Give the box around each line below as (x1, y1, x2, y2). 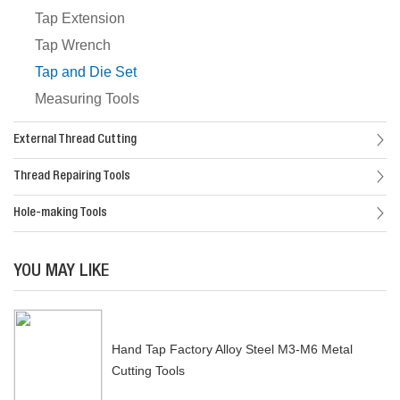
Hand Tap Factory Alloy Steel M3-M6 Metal (112, 342, 353, 357)
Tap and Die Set (35, 64, 137, 80)
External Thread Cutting (13, 134, 137, 147)
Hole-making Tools (13, 207, 107, 221)
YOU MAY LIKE (13, 263, 109, 282)
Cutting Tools (112, 363, 185, 379)
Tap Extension (35, 11, 125, 27)
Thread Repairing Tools (13, 171, 130, 184)
